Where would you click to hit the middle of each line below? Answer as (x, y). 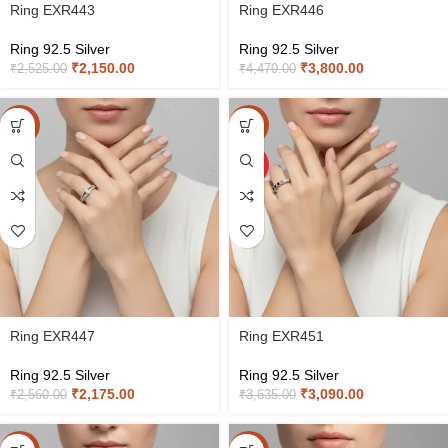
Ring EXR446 (281, 10)
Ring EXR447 (52, 336)
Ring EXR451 (281, 336)
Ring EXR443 (52, 10)
